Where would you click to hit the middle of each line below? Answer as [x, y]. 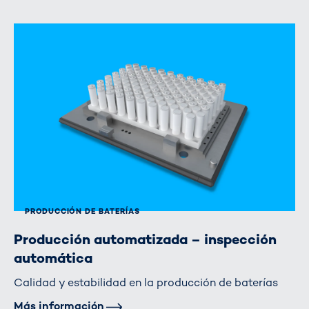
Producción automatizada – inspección [145, 239]
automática [53, 258]
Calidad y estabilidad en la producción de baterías [146, 282]
